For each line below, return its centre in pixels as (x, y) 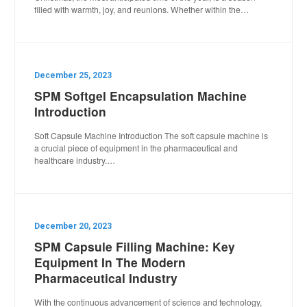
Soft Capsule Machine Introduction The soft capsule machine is (151, 135)
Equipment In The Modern (110, 262)
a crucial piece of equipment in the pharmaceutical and (136, 148)
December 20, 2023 (73, 226)
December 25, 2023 (73, 75)
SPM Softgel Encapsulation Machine (141, 96)
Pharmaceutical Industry (106, 278)
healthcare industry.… (75, 160)
